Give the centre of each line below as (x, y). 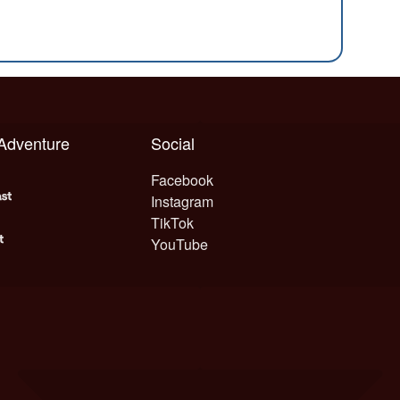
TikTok (173, 223)
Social (179, 143)
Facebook (183, 180)
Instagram (183, 201)
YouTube (180, 244)
